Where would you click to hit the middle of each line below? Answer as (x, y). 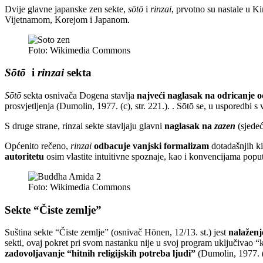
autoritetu (24, 156)
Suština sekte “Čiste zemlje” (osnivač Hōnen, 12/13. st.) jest (117, 232)
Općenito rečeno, (38, 146)
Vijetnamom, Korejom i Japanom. (67, 19)
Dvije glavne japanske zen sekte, (66, 9)
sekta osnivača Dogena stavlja (79, 95)
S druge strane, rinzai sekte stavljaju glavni (85, 126)
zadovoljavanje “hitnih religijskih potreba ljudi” (101, 254)
